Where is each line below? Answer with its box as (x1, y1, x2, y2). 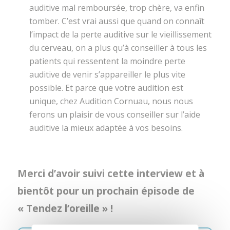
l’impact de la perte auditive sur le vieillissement (29, 29, 212, 41)
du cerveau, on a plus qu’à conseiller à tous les (29, 42, 207, 54)
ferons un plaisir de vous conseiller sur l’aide (29, 109, 200, 121)
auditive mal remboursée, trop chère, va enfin (29, 2, 204, 14)
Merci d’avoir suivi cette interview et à (17, 166, 204, 181)
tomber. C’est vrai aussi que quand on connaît (29, 15, 204, 27)
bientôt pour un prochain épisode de (17, 184, 195, 198)
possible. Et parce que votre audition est (29, 82, 183, 94)
